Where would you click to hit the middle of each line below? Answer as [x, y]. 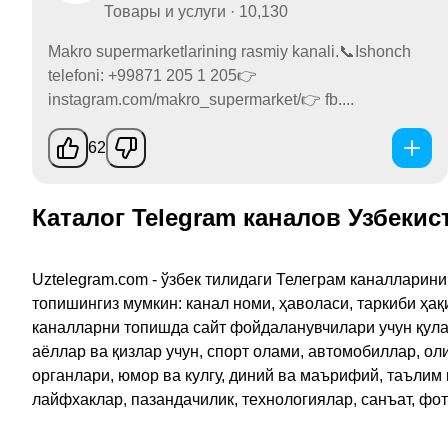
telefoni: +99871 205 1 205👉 [152, 76]
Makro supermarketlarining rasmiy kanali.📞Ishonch [229, 52]
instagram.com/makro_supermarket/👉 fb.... [201, 100]
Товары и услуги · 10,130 [196, 12]
